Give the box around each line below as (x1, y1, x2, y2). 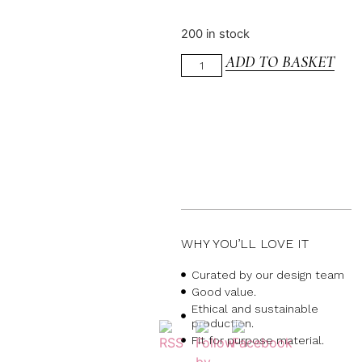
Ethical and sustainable (191, 302, 318, 316)
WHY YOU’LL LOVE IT (181, 236, 309, 252)
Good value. (191, 285, 256, 299)
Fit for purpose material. (191, 334, 324, 347)
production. (191, 317, 254, 330)
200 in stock (181, 26, 250, 41)
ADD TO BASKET (225, 53, 335, 73)
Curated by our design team (191, 268, 344, 282)
